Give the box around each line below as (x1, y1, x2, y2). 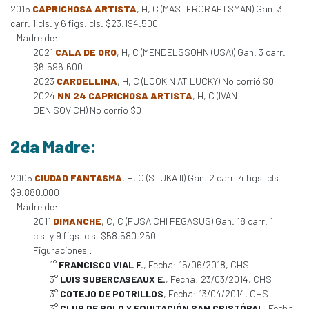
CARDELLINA (57, 75, 117, 87)
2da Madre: (10, 136, 97, 157)
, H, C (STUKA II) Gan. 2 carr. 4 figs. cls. (122, 172, 281, 183)
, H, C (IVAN (192, 90, 237, 101)
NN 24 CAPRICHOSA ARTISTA (57, 90, 192, 101)
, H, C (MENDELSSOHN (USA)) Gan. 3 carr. (117, 46, 286, 58)
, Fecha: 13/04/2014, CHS (163, 288, 268, 299)
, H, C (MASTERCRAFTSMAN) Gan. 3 (137, 3, 282, 14)
